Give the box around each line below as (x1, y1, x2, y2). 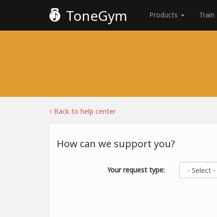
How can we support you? (57, 137, 175, 150)
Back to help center (52, 107, 116, 116)
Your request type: (107, 165, 165, 174)
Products (149, 10, 180, 19)
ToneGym (62, 6, 127, 25)
